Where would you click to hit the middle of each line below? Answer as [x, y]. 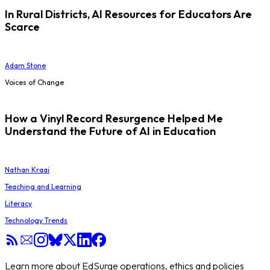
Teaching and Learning [43, 187]
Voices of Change [34, 82]
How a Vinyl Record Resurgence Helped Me [114, 119]
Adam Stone [25, 65]
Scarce [22, 27]
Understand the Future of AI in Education [110, 131]
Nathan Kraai [27, 170]
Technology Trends [36, 221]
